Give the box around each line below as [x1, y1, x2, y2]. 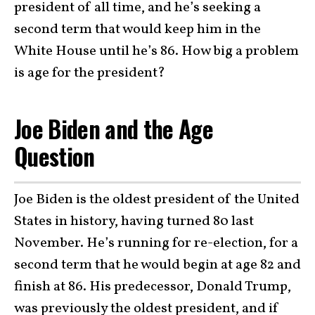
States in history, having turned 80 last [14, 211, 254, 231]
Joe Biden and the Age [14, 111, 214, 147]
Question [14, 139, 101, 174]
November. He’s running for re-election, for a [14, 233, 298, 253]
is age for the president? [14, 63, 168, 84]
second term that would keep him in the [14, 20, 261, 40]
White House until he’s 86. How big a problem [14, 41, 299, 62]
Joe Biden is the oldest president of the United [14, 189, 300, 210]
